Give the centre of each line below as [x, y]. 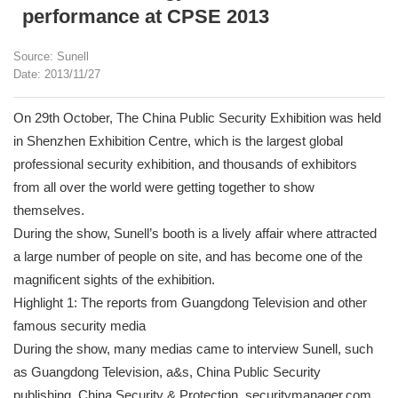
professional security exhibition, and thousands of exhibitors [185, 164]
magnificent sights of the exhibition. [114, 279]
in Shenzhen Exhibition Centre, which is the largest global [178, 141]
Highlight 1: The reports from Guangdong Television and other [190, 302]
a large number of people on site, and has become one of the [188, 256]
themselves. [49, 210]
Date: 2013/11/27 [57, 74]
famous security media [80, 326]
